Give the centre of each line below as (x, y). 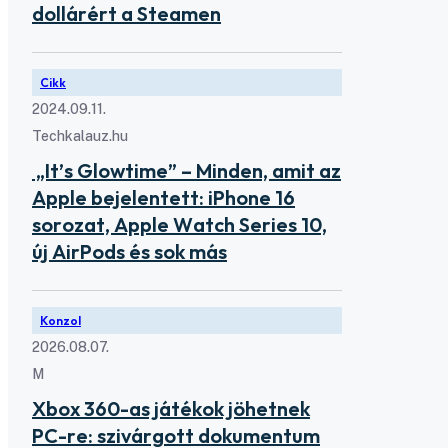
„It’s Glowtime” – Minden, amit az (186, 170)
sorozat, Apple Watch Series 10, (179, 224)
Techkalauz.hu (80, 135)
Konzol (60, 320)
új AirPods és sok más (129, 251)
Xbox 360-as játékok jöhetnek (171, 408)
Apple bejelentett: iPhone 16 (163, 197)
